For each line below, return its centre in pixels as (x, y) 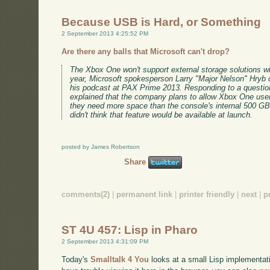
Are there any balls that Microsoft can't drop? (146, 52)
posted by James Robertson (101, 146)
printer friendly (207, 195)
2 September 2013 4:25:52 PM (105, 34)
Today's (76, 259)
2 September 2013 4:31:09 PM (105, 241)
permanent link (145, 195)
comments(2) (86, 195)
